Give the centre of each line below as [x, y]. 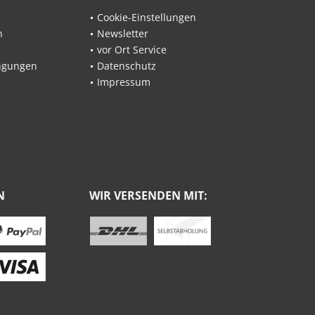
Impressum [124, 82]
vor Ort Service [132, 50]
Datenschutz [127, 66]
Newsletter [123, 33]
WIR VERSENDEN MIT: [148, 195]
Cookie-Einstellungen [147, 17]
